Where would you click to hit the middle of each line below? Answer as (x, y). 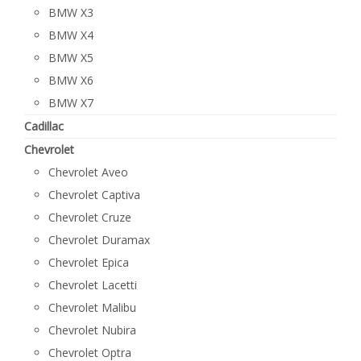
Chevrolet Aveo (88, 172)
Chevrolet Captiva (94, 195)
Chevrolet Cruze (90, 217)
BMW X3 (71, 12)
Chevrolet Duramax (99, 240)
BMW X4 (71, 35)
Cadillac (44, 126)
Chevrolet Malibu (92, 307)
